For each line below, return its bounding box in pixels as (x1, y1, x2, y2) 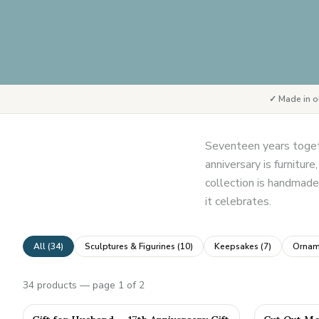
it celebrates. (205, 194, 271, 209)
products (37, 278, 77, 292)
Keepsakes (214, 240, 258, 252)
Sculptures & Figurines (85, 240, 175, 252)
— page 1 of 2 (77, 278, 145, 292)
